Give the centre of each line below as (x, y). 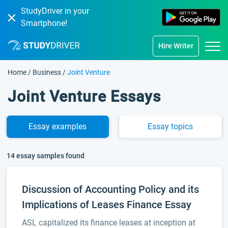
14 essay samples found (45, 156)
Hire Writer (176, 46)
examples (68, 126)
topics (181, 126)
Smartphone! (44, 23)
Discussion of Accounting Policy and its (110, 189)
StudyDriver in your (55, 11)
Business (47, 72)
